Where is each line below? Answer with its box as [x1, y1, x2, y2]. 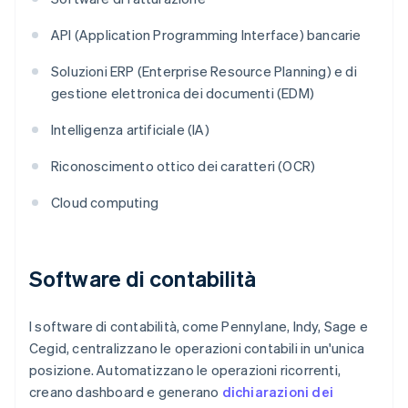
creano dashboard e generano [29, 382, 222, 402]
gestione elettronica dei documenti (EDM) [51, 84, 314, 103]
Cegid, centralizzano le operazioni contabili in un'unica [29, 339, 365, 358]
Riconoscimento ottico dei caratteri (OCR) [51, 157, 316, 176]
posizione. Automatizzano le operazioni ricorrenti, [29, 361, 342, 380]
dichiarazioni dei [221, 382, 334, 402]
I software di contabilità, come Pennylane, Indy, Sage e [29, 317, 369, 336]
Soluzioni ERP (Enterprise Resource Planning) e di [51, 62, 357, 81]
